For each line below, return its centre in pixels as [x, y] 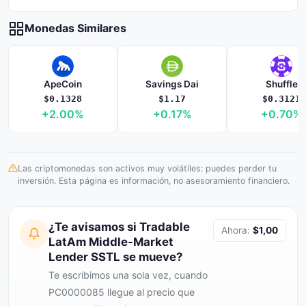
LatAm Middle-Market [111, 242]
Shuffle [281, 84]
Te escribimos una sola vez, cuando [128, 275]
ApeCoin [63, 84]
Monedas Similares [75, 28]
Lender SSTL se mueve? [115, 257]
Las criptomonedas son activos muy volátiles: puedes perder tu [147, 168]
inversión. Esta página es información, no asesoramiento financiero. [154, 181]
